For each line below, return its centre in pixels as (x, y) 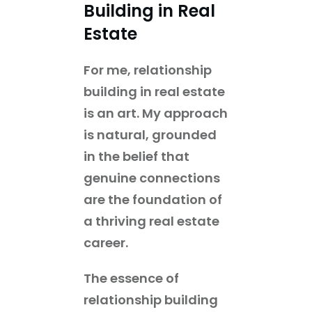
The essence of (131, 278)
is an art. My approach (156, 113)
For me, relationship (148, 70)
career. (106, 242)
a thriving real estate (151, 221)
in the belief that (136, 156)
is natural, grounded (150, 134)
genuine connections (152, 178)
